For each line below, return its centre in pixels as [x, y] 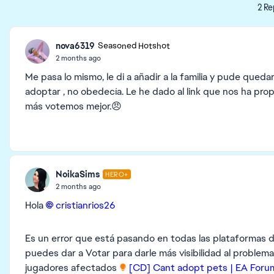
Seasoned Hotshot [134, 46]
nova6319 [75, 46]
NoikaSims [78, 174]
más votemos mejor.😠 [73, 106]
